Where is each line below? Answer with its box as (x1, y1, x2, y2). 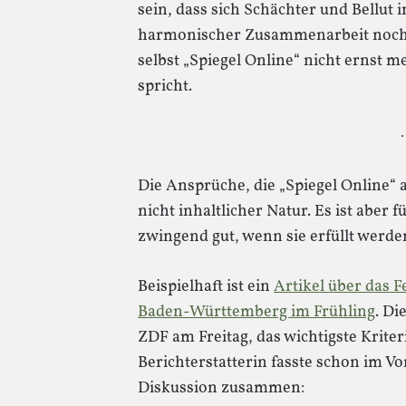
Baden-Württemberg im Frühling (138, 301, 375, 324)
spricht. (138, 75, 192, 98)
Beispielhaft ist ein (138, 275, 274, 298)
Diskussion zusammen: (138, 377, 304, 400)
